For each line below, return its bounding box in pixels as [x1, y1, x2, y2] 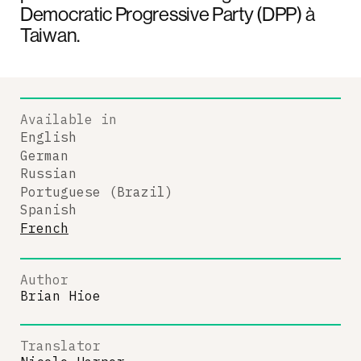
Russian [20, 165, 77, 181]
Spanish [20, 201, 77, 218]
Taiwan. [20, 22, 80, 47]
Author [20, 272, 68, 288]
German [20, 147, 68, 164]
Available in [20, 110, 117, 127]
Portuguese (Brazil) [20, 183, 173, 200]
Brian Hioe [20, 288, 101, 304]
